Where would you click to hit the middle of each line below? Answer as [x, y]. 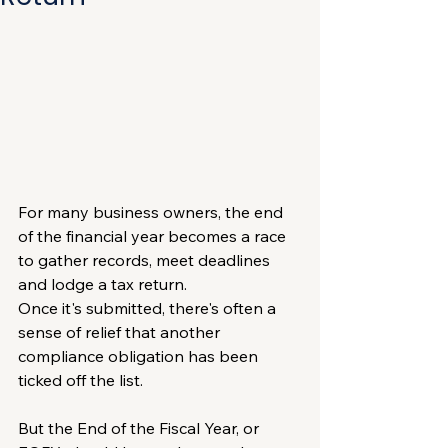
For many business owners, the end [152, 211]
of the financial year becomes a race [154, 235]
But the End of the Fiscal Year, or [140, 427]
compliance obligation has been [140, 355]
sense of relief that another [121, 331]
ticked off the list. [80, 379]
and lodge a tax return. [102, 283]
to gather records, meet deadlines [146, 259]
